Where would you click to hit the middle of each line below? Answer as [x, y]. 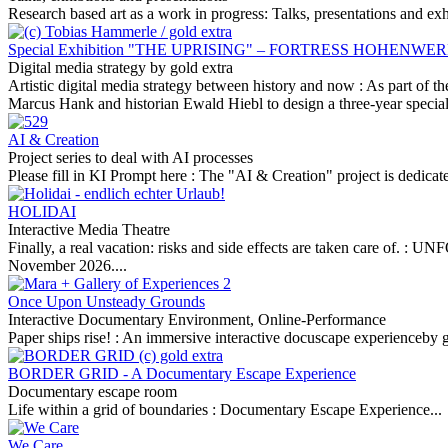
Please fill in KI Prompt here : [103, 175]
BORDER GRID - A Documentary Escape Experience [182, 373]
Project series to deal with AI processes [130, 157]
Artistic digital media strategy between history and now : [187, 85]
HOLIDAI [42, 211]
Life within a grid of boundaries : [114, 409]
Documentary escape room [92, 391]
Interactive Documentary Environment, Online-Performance [197, 319]
